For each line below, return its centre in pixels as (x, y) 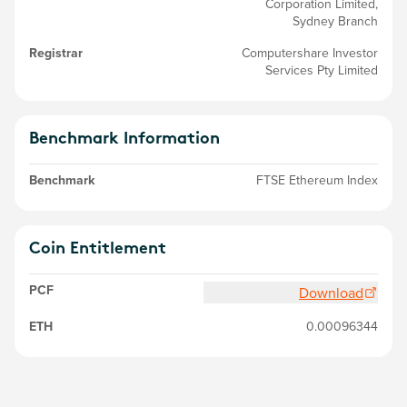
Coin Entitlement (98, 249)
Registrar (56, 53)
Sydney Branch (335, 21)
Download (331, 293)
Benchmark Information (124, 139)
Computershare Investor (310, 53)
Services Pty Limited (322, 70)
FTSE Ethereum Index (317, 180)
